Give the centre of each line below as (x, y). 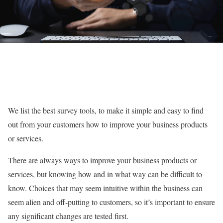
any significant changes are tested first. (68, 216)
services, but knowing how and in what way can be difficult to (105, 174)
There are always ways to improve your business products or (102, 160)
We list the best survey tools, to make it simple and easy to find (106, 110)
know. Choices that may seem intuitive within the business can (105, 188)
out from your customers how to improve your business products (108, 124)
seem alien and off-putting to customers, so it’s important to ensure (111, 202)
